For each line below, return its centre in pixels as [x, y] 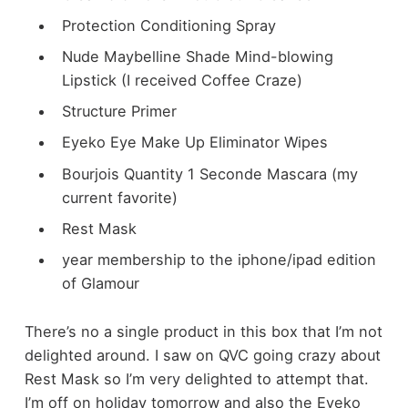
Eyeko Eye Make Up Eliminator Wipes [194, 143]
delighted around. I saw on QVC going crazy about [202, 355]
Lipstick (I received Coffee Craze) [182, 81]
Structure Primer [119, 112]
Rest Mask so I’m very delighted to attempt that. [196, 378]
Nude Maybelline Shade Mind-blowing [197, 57]
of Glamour [100, 283]
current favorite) [119, 197]
